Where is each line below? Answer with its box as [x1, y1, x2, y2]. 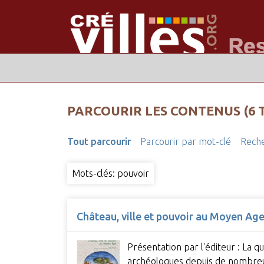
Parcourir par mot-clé [140, 136, 231, 147]
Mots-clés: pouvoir [71, 168, 149, 179]
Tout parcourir [67, 136, 131, 147]
